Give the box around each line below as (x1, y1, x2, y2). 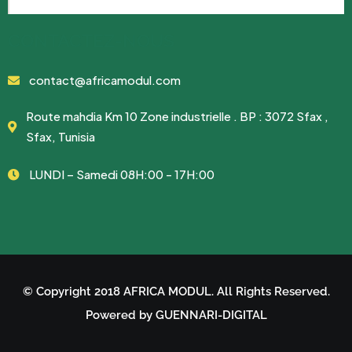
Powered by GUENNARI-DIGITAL (85, 307, 267, 322)
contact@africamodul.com (29, 71, 181, 87)
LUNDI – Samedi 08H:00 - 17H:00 (29, 166, 214, 181)
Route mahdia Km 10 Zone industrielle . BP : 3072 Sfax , (26, 108, 328, 123)
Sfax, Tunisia (26, 128, 95, 144)
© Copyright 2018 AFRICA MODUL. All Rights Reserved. (22, 284, 330, 299)
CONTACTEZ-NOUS (8, 29, 174, 51)
